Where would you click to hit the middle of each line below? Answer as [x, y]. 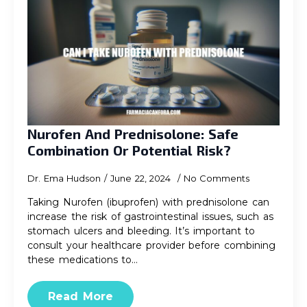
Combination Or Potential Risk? [129, 150]
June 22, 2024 [142, 178]
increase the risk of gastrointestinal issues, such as [150, 217]
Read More [81, 296]
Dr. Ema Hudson [64, 178]
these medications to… [83, 260]
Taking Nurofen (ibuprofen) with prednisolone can [148, 202]
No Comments [216, 178]
